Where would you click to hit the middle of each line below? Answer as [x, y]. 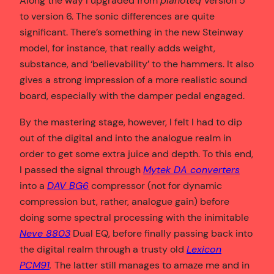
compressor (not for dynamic [155, 185]
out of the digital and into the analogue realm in [125, 138]
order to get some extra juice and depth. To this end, [136, 154]
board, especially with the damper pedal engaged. [132, 96]
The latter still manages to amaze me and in [152, 265]
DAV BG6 [68, 185]
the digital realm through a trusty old [103, 249]
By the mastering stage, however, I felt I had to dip [131, 122]
